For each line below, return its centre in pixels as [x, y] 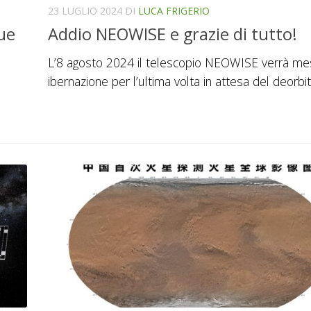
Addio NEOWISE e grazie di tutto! [173, 34]
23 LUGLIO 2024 [85, 10]
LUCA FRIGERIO [174, 10]
